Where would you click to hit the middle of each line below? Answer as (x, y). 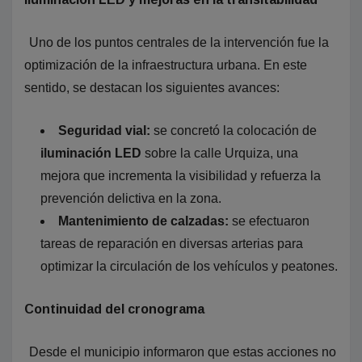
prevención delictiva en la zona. (131, 199)
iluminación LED (91, 154)
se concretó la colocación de (234, 131)
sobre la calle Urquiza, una (220, 154)
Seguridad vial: (104, 131)
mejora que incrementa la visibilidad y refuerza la (181, 176)
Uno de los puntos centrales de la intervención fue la (179, 43)
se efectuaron (269, 221)
